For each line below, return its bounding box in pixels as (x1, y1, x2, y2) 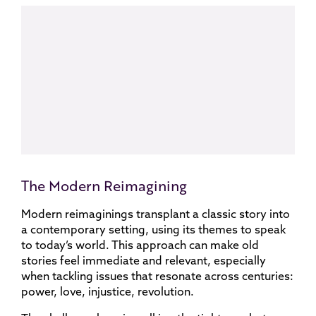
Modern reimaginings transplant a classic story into (21, 207, 290, 221)
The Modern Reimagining (21, 176, 187, 195)
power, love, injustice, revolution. (21, 284, 194, 298)
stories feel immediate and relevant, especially (21, 253, 266, 267)
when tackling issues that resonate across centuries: (21, 269, 293, 283)
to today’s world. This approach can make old (21, 238, 259, 252)
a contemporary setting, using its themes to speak (21, 222, 286, 236)
